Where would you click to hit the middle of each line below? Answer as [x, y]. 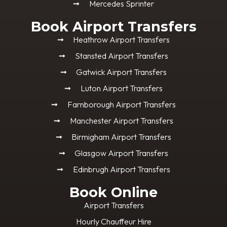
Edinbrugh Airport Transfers [121, 169]
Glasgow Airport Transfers [122, 153]
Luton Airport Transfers [121, 88]
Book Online [113, 193]
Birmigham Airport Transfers [122, 137]
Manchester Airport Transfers [121, 121]
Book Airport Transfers [113, 27]
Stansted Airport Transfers [121, 56]
